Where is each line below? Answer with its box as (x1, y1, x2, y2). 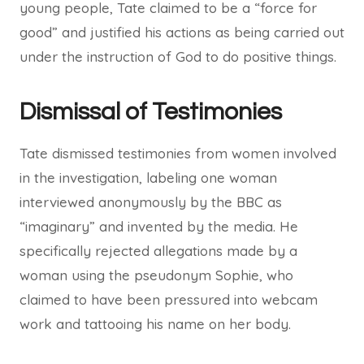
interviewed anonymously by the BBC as (19, 193, 282, 210)
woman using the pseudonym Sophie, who (19, 266, 293, 284)
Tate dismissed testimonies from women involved (19, 145, 336, 162)
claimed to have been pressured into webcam (19, 291, 318, 308)
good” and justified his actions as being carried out (19, 24, 344, 41)
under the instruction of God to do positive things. (19, 48, 336, 65)
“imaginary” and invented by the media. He (19, 218, 298, 235)
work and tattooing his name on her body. (19, 315, 291, 332)
